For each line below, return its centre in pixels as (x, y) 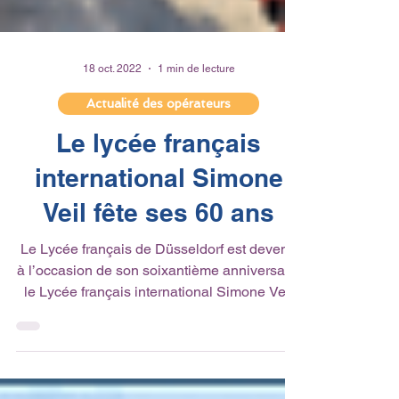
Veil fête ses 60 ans (159, 248)
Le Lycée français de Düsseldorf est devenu (159, 285)
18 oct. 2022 (112, 104)
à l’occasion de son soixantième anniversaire (159, 306)
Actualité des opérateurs (159, 139)
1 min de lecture (196, 104)
